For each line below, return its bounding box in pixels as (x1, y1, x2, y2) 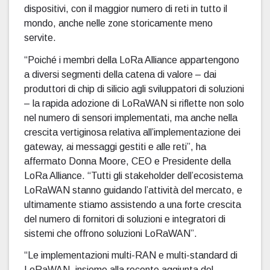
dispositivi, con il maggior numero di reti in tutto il (24, 4, 227, 14)
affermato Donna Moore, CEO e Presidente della (24, 155, 231, 166)
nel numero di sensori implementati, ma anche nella (24, 112, 237, 123)
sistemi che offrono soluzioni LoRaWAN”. (24, 228, 197, 239)
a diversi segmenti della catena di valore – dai (24, 69, 216, 80)
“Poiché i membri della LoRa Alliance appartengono (24, 54, 239, 65)
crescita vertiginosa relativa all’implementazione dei (24, 127, 240, 137)
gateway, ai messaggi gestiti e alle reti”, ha (24, 141, 206, 152)
